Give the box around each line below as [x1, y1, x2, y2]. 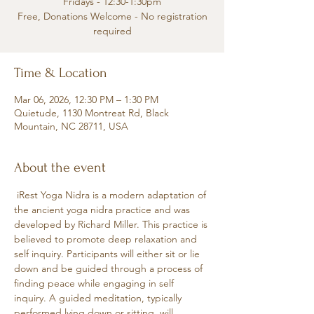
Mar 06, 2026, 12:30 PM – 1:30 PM [14, 93, 158, 106]
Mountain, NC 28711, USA [14, 120, 128, 132]
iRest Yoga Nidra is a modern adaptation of [14, 189, 209, 201]
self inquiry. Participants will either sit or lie [14, 247, 203, 260]
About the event [14, 160, 106, 175]
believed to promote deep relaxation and [14, 233, 200, 245]
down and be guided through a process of [14, 262, 205, 275]
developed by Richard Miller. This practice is [14, 218, 210, 231]
